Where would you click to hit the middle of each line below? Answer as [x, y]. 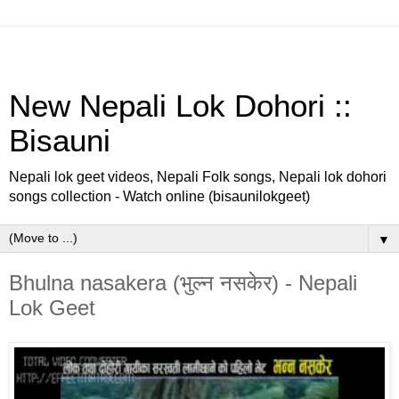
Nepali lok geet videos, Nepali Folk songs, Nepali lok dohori [198, 177]
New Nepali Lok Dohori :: [180, 106]
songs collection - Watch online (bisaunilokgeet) [159, 196]
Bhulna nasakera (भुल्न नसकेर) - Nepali [183, 283]
